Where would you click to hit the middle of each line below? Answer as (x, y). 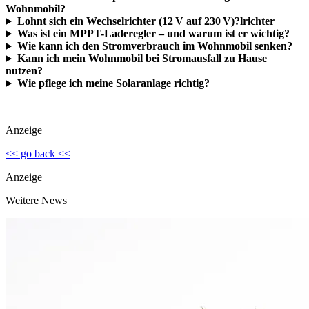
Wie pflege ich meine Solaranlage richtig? (113, 83)
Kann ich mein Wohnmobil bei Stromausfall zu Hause (142, 59)
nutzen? (24, 71)
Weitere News (36, 201)
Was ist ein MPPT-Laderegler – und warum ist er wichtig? (153, 34)
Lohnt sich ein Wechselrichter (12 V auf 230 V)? (128, 21)
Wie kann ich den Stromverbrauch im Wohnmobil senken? (154, 46)
